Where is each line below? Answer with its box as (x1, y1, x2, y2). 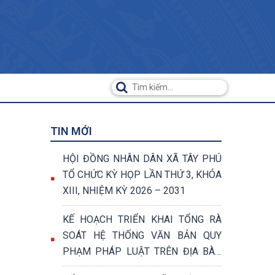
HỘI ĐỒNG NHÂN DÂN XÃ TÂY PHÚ (63, 153, 222, 165)
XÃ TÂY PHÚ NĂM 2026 (63, 261, 164, 273)
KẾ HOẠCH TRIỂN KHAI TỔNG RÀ (63, 214, 222, 225)
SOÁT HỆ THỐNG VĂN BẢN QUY (63, 230, 151, 241)
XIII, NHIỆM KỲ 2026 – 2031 (130, 185, 185, 196)
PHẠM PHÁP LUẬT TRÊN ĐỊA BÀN (63, 246, 222, 257)
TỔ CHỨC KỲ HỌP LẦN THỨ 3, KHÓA (63, 169, 222, 180)
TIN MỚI (50, 125, 92, 137)
